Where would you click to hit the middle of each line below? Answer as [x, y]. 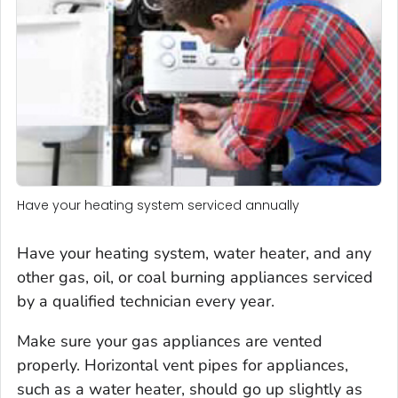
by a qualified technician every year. [146, 301]
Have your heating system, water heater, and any [194, 253]
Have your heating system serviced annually [158, 205]
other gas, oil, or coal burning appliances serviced [195, 277]
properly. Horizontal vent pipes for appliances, [183, 365]
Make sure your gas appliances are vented [170, 341]
